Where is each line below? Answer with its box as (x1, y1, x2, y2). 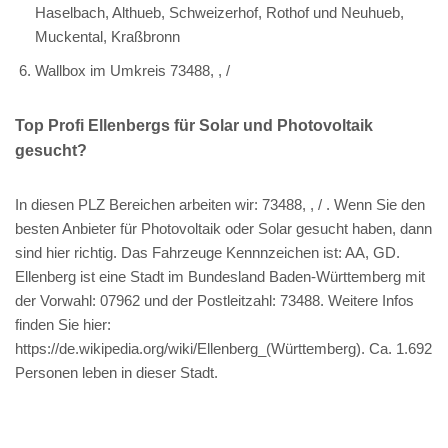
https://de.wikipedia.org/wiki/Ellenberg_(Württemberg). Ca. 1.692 (15, 339, 432, 357)
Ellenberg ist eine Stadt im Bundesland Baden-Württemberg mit (15, 267, 425, 285)
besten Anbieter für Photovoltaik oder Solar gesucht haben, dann (15, 219, 432, 237)
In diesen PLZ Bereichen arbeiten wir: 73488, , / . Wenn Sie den (15, 195, 425, 213)
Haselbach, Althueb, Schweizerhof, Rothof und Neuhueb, (35, 3, 404, 21)
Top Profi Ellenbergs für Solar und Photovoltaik (15, 116, 373, 134)
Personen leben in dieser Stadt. (15, 363, 218, 381)
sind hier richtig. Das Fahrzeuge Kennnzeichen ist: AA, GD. (15, 243, 400, 261)
